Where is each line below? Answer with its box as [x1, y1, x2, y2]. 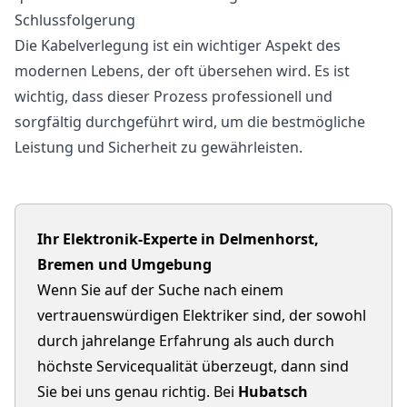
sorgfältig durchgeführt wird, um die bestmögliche [15, 112, 365, 132]
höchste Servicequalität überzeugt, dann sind [37, 356, 349, 376]
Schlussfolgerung [15, 10, 135, 30]
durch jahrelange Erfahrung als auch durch [37, 331, 334, 351]
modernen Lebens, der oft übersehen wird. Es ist [15, 61, 350, 81]
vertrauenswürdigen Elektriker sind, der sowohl [37, 305, 366, 325]
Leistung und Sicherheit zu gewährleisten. [15, 137, 303, 157]
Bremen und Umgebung [37, 254, 212, 274]
